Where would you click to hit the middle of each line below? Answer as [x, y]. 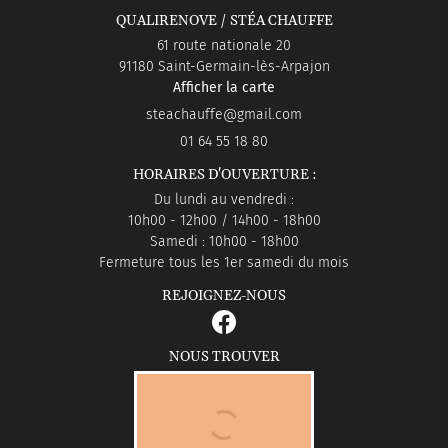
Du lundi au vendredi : [224, 200]
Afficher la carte [224, 88]
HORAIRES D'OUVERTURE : [224, 175]
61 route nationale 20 [224, 46]
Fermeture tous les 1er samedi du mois [224, 263]
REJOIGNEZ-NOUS [224, 296]
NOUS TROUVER [224, 357]
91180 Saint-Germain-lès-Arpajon [224, 67]
